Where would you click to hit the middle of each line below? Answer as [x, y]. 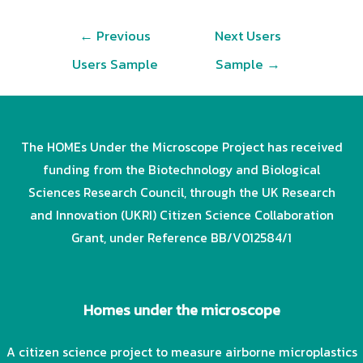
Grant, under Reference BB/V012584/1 [181, 237]
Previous [122, 36]
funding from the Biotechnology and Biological [181, 169]
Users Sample [115, 65]
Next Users [248, 36]
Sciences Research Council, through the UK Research [181, 192]
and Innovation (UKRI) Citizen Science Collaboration [181, 215]
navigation [79, 53]
